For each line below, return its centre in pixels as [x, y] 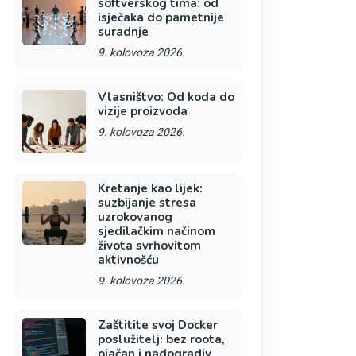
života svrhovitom [149, 246]
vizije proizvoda [142, 111]
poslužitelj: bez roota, [161, 339]
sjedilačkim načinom [156, 231]
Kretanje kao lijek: [150, 188]
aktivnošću [128, 260]
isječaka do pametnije [161, 17]
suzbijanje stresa [147, 203]
